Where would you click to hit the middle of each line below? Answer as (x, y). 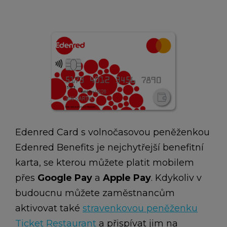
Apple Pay (127, 178)
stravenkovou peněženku (140, 208)
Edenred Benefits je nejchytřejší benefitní (109, 147)
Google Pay (65, 178)
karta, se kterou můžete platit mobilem (105, 163)
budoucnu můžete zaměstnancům (95, 193)
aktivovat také (49, 208)
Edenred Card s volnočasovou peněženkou (112, 132)
